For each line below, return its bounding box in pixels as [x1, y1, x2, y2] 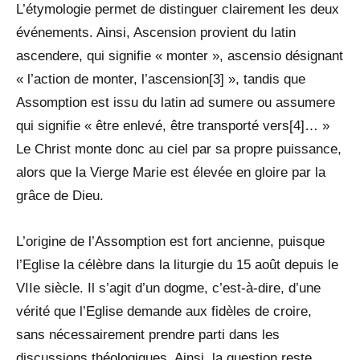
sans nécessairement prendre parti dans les [16, 326, 280, 342]
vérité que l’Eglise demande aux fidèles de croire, [16, 303, 312, 319]
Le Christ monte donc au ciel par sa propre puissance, [16, 141, 342, 157]
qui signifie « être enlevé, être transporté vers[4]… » [16, 117, 329, 133]
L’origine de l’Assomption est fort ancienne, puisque [16, 233, 325, 249]
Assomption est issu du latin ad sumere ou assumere [16, 94, 335, 110]
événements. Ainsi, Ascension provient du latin [16, 24, 296, 40]
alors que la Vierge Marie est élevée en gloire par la [16, 164, 325, 180]
